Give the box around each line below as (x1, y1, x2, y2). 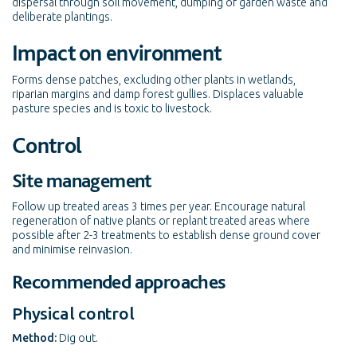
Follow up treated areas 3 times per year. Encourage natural (12, 200, 305, 214)
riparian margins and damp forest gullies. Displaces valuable (12, 88, 304, 101)
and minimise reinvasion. (12, 243, 132, 257)
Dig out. (57, 331, 98, 344)
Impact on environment (12, 39, 222, 67)
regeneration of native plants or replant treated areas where (12, 214, 310, 228)
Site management (12, 169, 152, 193)
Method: (12, 331, 57, 344)
